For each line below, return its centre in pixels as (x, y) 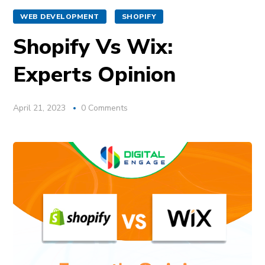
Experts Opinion (95, 75)
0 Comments (105, 108)
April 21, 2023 (40, 108)
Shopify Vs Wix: (93, 47)
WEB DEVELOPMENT (60, 17)
